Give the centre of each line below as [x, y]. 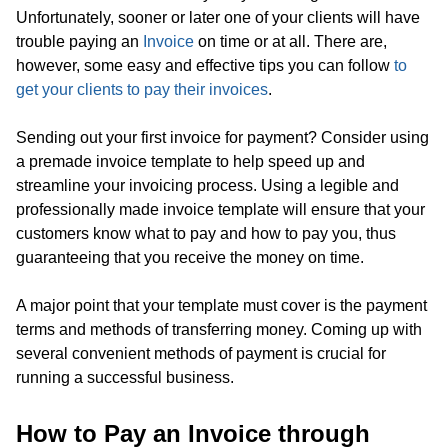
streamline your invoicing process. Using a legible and [207, 185]
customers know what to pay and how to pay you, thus [206, 233]
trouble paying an [79, 41]
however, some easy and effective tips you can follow [205, 65]
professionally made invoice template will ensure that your [220, 209]
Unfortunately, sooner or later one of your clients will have [218, 17]
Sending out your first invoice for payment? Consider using [222, 137]
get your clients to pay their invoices [142, 89]
